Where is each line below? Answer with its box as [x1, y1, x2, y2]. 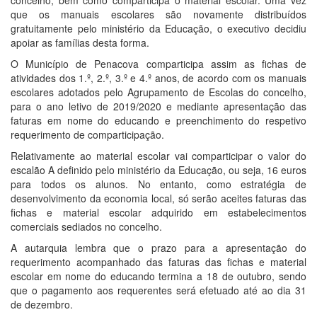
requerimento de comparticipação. [11, 127, 164, 142]
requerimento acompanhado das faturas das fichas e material [11, 254, 306, 269]
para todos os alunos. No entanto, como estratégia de [11, 176, 306, 191]
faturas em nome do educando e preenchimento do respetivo [11, 113, 306, 127]
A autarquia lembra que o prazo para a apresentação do [11, 240, 306, 255]
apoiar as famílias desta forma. [11, 35, 149, 50]
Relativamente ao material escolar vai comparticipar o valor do [11, 148, 306, 163]
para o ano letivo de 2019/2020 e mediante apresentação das [11, 98, 306, 113]
